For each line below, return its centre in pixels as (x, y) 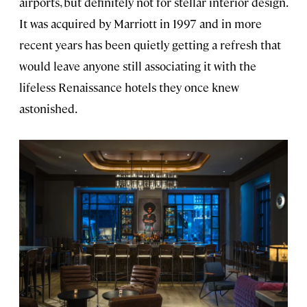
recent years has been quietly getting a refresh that (150, 45)
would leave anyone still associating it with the (138, 66)
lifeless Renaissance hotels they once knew (129, 87)
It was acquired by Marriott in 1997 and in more (140, 24)
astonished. (48, 109)
